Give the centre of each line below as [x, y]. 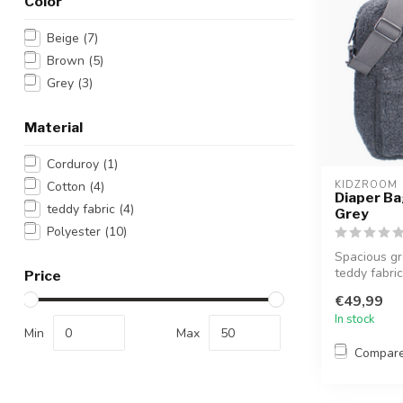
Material [54, 127]
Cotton [68, 187]
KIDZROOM [366, 185]
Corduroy [75, 164]
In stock [355, 320]
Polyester [76, 232]
